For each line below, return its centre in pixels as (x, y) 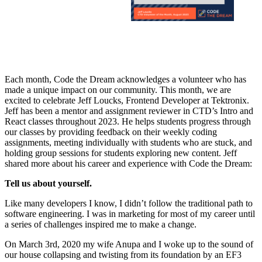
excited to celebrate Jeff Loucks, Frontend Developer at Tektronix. (127, 100)
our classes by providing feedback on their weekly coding (111, 132)
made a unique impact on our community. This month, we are (118, 89)
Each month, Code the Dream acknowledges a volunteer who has (125, 79)
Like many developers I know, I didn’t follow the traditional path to (129, 203)
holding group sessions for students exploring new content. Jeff (121, 153)
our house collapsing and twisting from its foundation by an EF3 (123, 254)
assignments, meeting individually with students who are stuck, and (128, 142)
